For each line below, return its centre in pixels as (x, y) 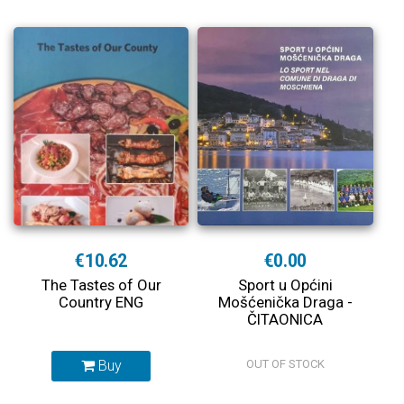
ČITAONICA (285, 319)
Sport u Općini (285, 285)
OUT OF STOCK (285, 364)
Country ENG (101, 302)
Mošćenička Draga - (285, 302)
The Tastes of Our (101, 285)
